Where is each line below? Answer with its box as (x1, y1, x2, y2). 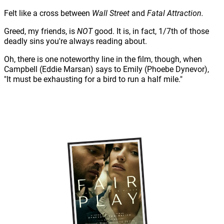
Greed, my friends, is (4, 25, 77, 36)
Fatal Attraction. (147, 7, 203, 18)
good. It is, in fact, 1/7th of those (92, 25, 209, 36)
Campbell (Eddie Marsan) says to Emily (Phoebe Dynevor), (4, 63, 209, 74)
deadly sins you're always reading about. (4, 35, 147, 46)
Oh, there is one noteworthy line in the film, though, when (4, 53, 202, 64)
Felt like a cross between (4, 7, 92, 18)
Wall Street (92, 7, 131, 18)
